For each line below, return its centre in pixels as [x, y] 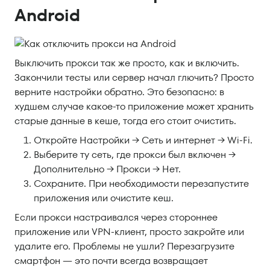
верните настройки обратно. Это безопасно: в [119, 92]
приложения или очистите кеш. [104, 198]
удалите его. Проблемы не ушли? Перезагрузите [124, 246]
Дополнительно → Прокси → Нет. [107, 169]
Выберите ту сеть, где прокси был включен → [135, 155]
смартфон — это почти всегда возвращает [111, 261]
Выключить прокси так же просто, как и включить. [127, 63]
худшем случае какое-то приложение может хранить [134, 107]
